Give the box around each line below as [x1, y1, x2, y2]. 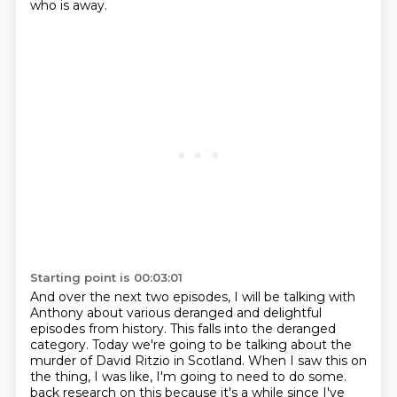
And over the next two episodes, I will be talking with [29, 289, 355, 305]
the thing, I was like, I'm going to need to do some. [29, 369, 346, 385]
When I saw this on [247, 353, 367, 369]
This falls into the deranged [169, 321, 336, 337]
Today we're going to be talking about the [91, 337, 352, 353]
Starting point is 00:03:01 [29, 270, 183, 284]
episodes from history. [29, 321, 170, 337]
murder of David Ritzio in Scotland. [29, 353, 248, 369]
